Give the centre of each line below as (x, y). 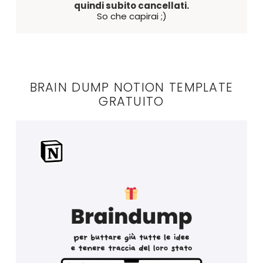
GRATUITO (131, 102)
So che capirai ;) (131, 16)
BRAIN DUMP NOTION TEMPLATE (131, 87)
